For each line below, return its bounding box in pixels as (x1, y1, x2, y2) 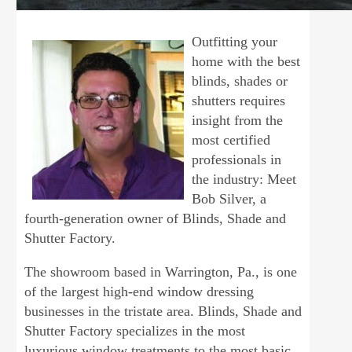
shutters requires (192, 93, 286, 108)
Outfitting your (192, 34, 278, 49)
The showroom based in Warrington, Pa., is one (24, 264, 298, 280)
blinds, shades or (192, 73, 288, 89)
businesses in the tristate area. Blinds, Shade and (24, 303, 302, 319)
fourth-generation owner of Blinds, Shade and (24, 211, 287, 226)
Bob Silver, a (192, 191, 267, 207)
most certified (192, 132, 271, 148)
